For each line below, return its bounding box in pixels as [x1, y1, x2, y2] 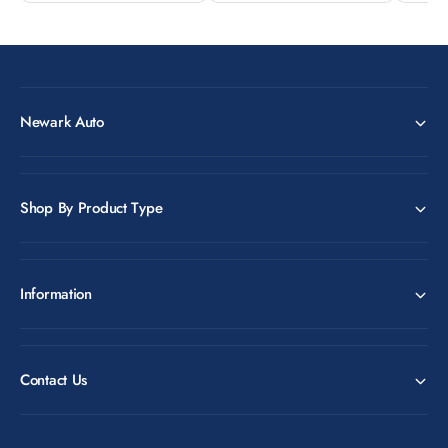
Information [20, 282, 92, 305]
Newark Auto [20, 110, 104, 133]
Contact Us [20, 368, 88, 391]
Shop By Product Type [20, 196, 163, 219]
